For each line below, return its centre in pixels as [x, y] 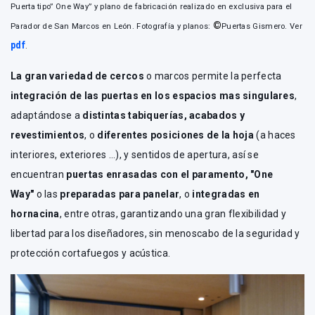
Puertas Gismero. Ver [262, 26]
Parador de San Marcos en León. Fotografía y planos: [112, 26]
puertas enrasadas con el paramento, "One [170, 174]
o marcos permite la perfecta [213, 76]
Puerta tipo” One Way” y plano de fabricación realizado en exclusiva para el [152, 6]
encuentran [39, 174]
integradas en [226, 194]
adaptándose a [47, 115]
